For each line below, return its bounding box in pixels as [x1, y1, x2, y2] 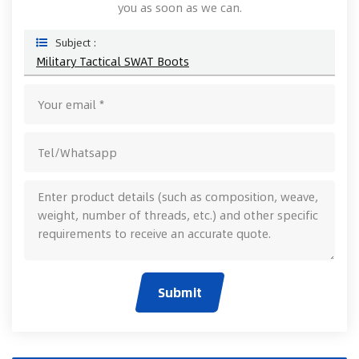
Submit [157, 282, 202, 303]
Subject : [55, 34, 97, 51]
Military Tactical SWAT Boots [36, 52, 189, 71]
